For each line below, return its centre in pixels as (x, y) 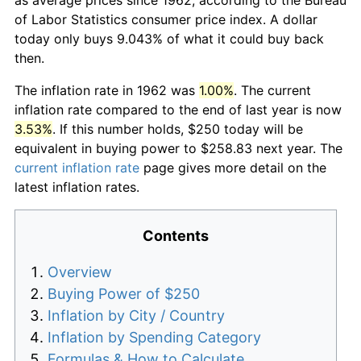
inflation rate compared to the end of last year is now (178, 109)
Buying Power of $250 (124, 293)
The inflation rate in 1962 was (107, 90)
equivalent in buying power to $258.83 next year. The (178, 148)
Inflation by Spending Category (154, 337)
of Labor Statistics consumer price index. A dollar (166, 19)
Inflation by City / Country (136, 315)
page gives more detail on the (233, 167)
